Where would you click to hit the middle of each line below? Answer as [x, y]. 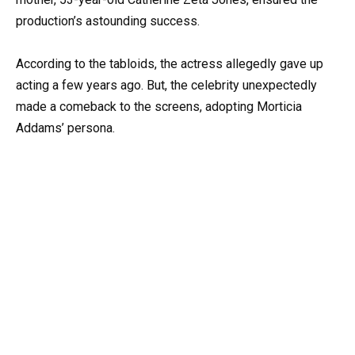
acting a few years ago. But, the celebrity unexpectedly [166, 86]
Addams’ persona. [65, 128]
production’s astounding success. [108, 21]
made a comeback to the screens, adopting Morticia [159, 107]
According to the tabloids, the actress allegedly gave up [170, 64]
